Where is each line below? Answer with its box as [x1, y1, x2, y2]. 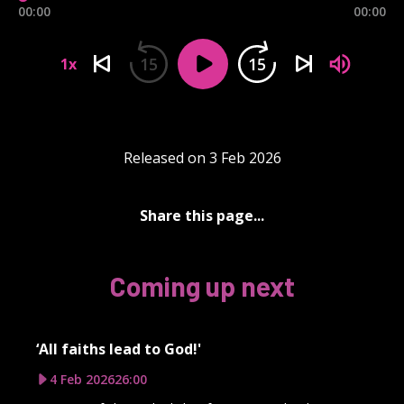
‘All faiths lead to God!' [36, 338, 201, 359]
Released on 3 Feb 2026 [123, 147, 281, 168]
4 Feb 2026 [50, 370, 115, 388]
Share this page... [140, 205, 264, 225]
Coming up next [109, 269, 295, 302]
